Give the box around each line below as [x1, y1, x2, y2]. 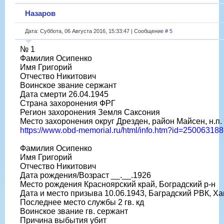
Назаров [25, 8, 55, 17]
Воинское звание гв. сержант [20, 206, 128, 215]
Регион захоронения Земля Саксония [20, 107, 160, 116]
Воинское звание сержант [20, 80, 116, 89]
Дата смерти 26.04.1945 [20, 89, 108, 98]
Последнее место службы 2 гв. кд [20, 197, 144, 206]
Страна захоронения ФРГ [20, 98, 115, 107]
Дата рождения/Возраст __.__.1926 [20, 170, 151, 179]
